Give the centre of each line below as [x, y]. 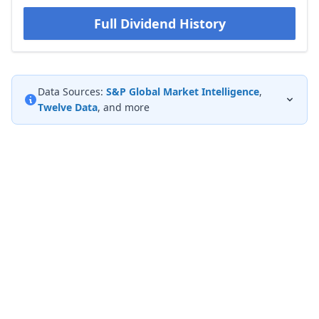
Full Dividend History [159, 23]
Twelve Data [68, 107]
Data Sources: [70, 91]
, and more [124, 107]
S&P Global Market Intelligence [183, 91]
